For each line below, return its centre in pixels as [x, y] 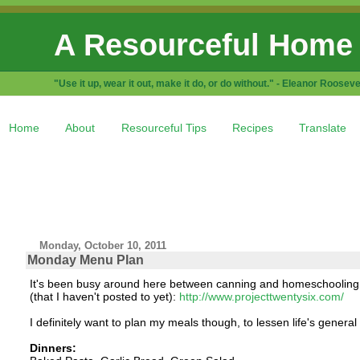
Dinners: [53, 348]
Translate [323, 127]
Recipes [252, 127]
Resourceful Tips [164, 127]
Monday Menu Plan [85, 260]
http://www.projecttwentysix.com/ [261, 296]
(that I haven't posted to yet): [104, 296]
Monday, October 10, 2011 [103, 245]
